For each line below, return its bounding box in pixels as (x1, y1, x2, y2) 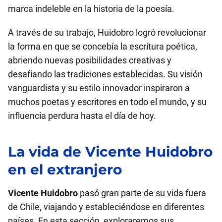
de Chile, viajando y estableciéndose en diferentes (8, 202, 204, 212)
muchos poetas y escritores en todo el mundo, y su (8, 97, 207, 107)
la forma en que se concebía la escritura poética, (8, 41, 197, 52)
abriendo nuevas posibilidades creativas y (8, 55, 171, 65)
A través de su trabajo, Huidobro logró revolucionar (8, 27, 206, 38)
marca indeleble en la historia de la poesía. (8, 3, 174, 14)
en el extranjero (8, 161, 122, 178)
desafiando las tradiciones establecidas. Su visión (8, 69, 203, 79)
